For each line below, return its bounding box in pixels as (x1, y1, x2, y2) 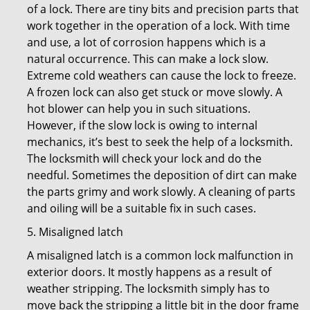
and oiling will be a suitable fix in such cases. (27, 201, 256, 216)
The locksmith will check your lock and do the (27, 151, 262, 166)
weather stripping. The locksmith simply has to (27, 281, 270, 296)
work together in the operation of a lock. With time (27, 18, 290, 33)
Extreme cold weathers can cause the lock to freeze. (27, 68, 296, 83)
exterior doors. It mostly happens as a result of (27, 264, 271, 280)
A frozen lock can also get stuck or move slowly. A (27, 84, 282, 100)
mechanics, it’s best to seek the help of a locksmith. (27, 134, 293, 149)
